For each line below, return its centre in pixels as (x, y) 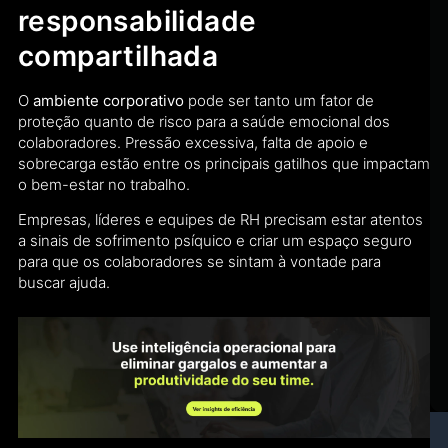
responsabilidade (137, 21)
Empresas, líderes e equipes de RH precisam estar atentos (220, 220)
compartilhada (118, 56)
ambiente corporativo (108, 101)
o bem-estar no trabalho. (104, 185)
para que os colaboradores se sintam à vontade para (199, 262)
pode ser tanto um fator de (279, 101)
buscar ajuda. (64, 283)
